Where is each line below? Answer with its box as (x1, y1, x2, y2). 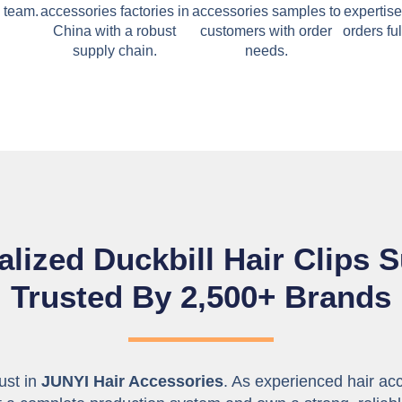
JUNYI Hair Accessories (41, 372, 223, 391)
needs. (244, 43, 288, 59)
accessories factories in (39, 4, 189, 20)
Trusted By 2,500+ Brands (11, 279, 391, 315)
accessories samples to (191, 4, 341, 20)
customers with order (200, 23, 333, 39)
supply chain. (72, 43, 157, 59)
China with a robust (53, 23, 177, 39)
